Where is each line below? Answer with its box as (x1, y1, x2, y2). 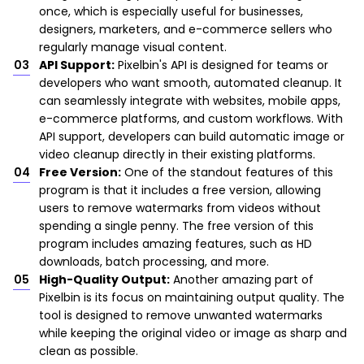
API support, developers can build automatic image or (39, 128, 344, 145)
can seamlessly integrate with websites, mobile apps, (39, 93, 340, 110)
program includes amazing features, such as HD (39, 236, 312, 253)
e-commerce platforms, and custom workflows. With (39, 110, 343, 128)
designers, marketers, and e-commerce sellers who (39, 21, 332, 38)
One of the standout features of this (121, 164, 333, 181)
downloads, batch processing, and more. (39, 253, 269, 271)
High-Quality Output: (39, 271, 170, 288)
